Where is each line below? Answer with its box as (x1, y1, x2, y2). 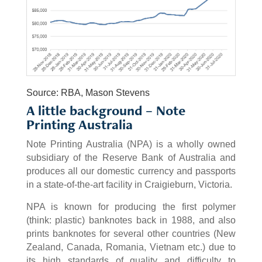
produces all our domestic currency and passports (26, 166, 236, 177)
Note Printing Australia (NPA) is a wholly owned (26, 139, 236, 150)
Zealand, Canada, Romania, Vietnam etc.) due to (26, 242, 236, 253)
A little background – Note (26, 101, 185, 120)
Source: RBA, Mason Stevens (26, 88, 150, 98)
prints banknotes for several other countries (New (26, 229, 236, 239)
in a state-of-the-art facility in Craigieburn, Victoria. (26, 180, 232, 190)
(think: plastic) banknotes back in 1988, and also (26, 215, 236, 226)
